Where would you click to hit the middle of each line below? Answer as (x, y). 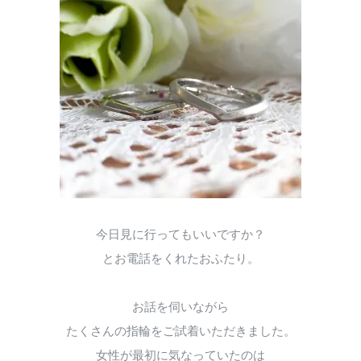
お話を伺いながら (180, 307)
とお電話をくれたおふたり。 (180, 259)
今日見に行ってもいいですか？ (180, 234)
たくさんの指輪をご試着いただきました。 (180, 331)
